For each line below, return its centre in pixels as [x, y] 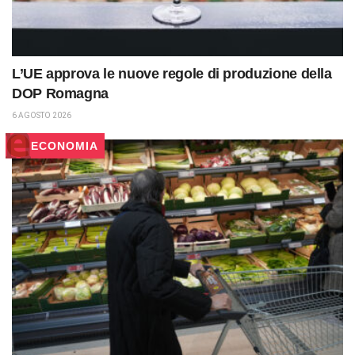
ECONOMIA [65, 146]
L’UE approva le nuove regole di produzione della [172, 74]
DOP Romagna [61, 94]
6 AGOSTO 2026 [42, 116]
